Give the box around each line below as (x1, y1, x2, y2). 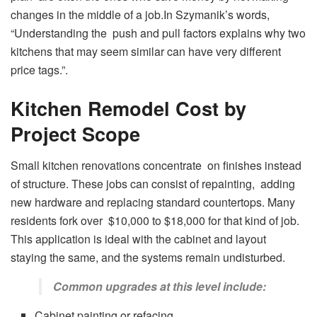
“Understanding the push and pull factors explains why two (11, 25, 306, 42)
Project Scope (11, 120, 140, 148)
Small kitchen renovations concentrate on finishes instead (11, 156, 301, 173)
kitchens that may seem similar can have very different (11, 43, 281, 60)
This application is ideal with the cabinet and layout (11, 230, 272, 247)
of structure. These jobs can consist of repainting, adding (11, 175, 295, 192)
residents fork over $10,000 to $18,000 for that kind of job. (11, 212, 299, 229)
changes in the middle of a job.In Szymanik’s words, (11, 6, 270, 23)
